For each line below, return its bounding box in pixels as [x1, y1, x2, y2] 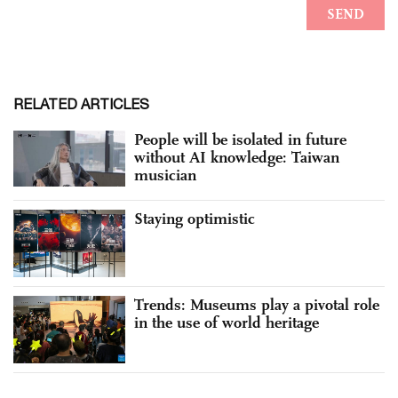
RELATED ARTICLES [13, 96, 149, 113]
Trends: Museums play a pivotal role [134, 295, 379, 315]
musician [134, 165, 196, 186]
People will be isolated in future [134, 130, 346, 150]
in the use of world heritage [134, 313, 319, 333]
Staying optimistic [134, 209, 255, 229]
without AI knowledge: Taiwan [134, 147, 339, 168]
